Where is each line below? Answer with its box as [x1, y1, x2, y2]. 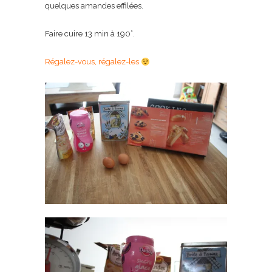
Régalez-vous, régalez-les [45, 57, 141, 67]
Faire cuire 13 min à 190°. [45, 29, 135, 39]
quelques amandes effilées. [45, 1, 143, 11]
